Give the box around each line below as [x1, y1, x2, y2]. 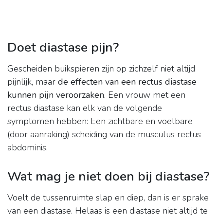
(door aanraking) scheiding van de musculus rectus [7, 128, 201, 141]
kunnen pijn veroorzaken [7, 89, 104, 101]
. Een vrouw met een [104, 89, 185, 101]
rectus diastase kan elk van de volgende [7, 102, 162, 114]
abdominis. [7, 142, 48, 154]
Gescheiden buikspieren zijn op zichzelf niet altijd [7, 63, 195, 75]
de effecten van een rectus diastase [58, 76, 197, 88]
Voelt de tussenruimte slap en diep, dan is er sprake [7, 192, 209, 204]
